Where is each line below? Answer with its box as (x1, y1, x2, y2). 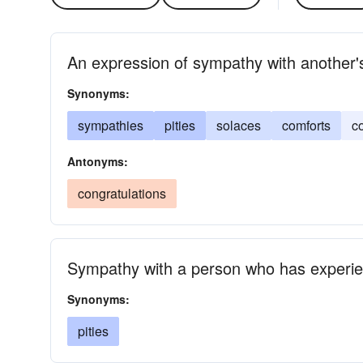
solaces (216, 116, 261, 135)
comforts (282, 116, 331, 135)
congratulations (78, 184, 166, 203)
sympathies (78, 116, 143, 135)
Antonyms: (67, 153, 128, 169)
